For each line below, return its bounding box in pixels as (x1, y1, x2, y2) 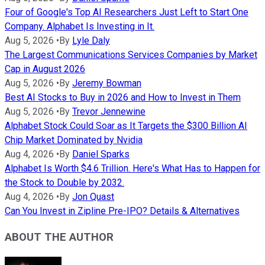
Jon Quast (72, 190, 114, 202)
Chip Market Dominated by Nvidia (5, 134, 143, 146)
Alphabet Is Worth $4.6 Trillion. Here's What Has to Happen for (5, 162, 260, 174)
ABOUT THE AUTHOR (5, 231, 114, 244)
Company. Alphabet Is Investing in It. (5, 20, 154, 32)
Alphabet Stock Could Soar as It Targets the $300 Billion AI (5, 119, 247, 131)
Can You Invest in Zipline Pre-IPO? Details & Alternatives (5, 205, 240, 216)
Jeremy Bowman (72, 77, 141, 89)
